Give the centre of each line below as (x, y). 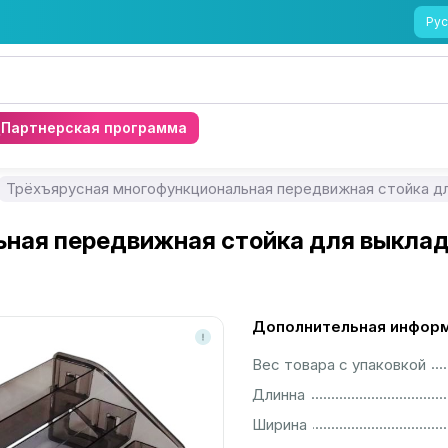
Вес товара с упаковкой (339, 364)
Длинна (278, 394)
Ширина (279, 424)
